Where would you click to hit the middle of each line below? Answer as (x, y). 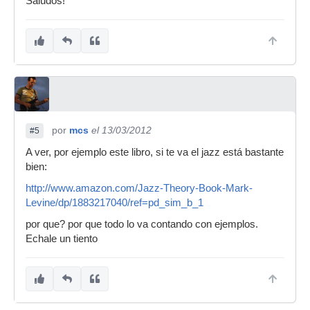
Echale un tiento (62, 239)
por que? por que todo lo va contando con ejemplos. (142, 224)
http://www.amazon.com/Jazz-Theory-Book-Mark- (139, 188)
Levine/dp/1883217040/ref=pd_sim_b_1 (115, 203)
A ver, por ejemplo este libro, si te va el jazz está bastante (155, 152)
